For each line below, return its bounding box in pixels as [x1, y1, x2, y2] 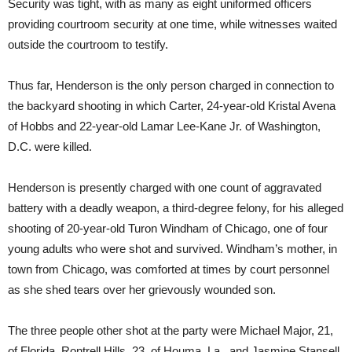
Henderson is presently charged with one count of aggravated [8, 181, 321, 195]
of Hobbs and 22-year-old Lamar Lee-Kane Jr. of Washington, [8, 119, 321, 134]
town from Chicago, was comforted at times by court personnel [8, 262, 329, 277]
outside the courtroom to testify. [8, 38, 168, 52]
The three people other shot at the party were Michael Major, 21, [8, 324, 333, 338]
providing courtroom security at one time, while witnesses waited [8, 17, 337, 31]
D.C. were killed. [8, 140, 92, 154]
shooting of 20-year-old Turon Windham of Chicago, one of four [8, 222, 328, 236]
